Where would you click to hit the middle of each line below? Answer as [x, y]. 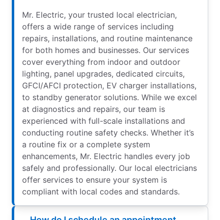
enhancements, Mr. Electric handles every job [106, 156]
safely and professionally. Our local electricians [110, 168]
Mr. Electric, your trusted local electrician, [99, 15]
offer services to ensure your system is [95, 180]
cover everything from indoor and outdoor [101, 62]
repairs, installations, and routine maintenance [107, 39]
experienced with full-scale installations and [104, 121]
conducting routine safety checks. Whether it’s [108, 133]
